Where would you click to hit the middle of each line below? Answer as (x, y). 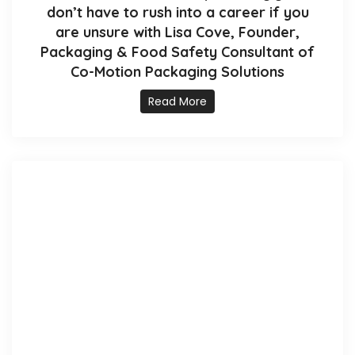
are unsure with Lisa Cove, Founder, (177, 32)
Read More (177, 102)
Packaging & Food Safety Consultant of (177, 52)
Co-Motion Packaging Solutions (177, 72)
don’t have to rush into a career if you (177, 13)
